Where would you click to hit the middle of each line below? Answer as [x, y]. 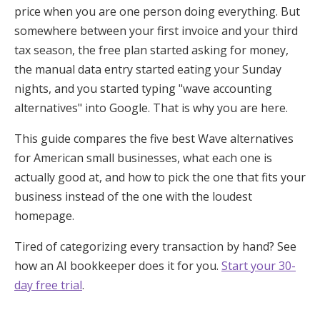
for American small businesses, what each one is [143, 157]
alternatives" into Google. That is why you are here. [151, 107]
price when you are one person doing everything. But [157, 11]
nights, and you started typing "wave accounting [143, 88]
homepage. [44, 215]
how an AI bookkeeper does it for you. [118, 265]
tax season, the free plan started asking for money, [151, 50]
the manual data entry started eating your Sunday [148, 69]
